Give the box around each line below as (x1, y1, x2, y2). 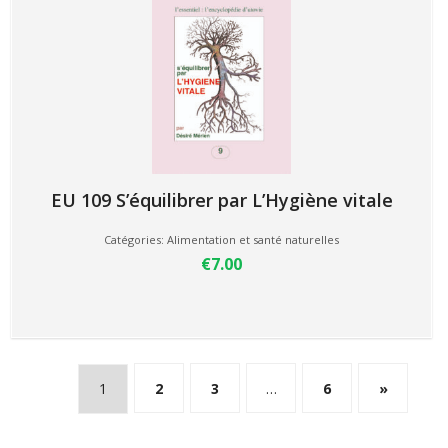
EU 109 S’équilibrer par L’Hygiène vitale (50, 188, 393, 212)
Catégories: (104, 232, 167, 247)
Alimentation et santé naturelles (167, 232, 339, 247)
